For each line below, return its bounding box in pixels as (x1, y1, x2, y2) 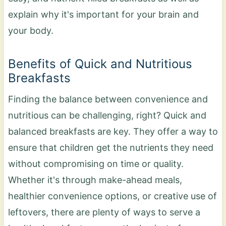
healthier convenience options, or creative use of (8, 190, 217, 201)
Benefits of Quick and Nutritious (8, 56, 192, 71)
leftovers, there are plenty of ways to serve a (8, 206, 200, 217)
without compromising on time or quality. (8, 158, 184, 169)
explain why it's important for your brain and (8, 9, 199, 20)
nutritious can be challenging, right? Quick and (8, 109, 206, 121)
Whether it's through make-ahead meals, (8, 174, 182, 185)
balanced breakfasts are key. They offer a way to (8, 126, 218, 137)
